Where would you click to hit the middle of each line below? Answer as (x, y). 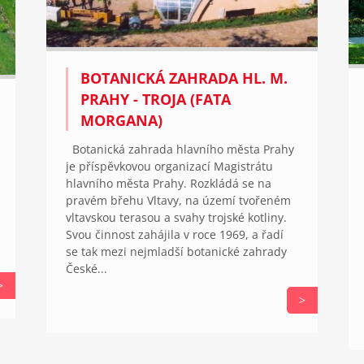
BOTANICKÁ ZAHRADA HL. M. (184, 78)
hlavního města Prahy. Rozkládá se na (168, 183)
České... (86, 268)
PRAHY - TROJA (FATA (155, 99)
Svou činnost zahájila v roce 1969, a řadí (174, 234)
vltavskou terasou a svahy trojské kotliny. (176, 217)
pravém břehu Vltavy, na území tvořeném (178, 200)
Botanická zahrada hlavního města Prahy (180, 149)
